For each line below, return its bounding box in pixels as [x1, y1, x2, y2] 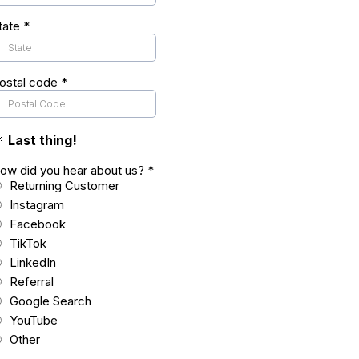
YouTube [10, 313, 58, 328]
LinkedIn [10, 255, 56, 270]
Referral [10, 274, 54, 289]
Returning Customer [10, 178, 119, 193]
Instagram [10, 197, 64, 212]
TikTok [10, 236, 46, 251]
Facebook [10, 216, 66, 232]
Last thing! [8, 132, 77, 148]
